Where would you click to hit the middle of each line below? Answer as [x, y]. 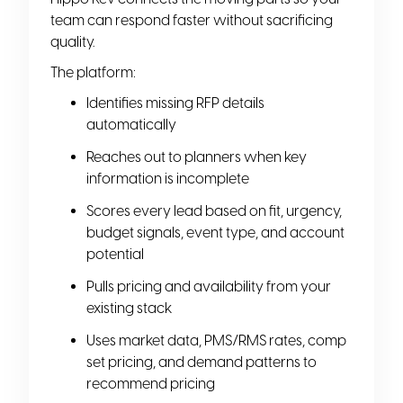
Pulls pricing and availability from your [209, 286]
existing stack [129, 308]
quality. [72, 41]
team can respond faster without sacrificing [192, 20]
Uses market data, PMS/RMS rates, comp [216, 340]
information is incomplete [168, 178]
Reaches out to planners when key [197, 157]
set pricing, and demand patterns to [201, 362]
